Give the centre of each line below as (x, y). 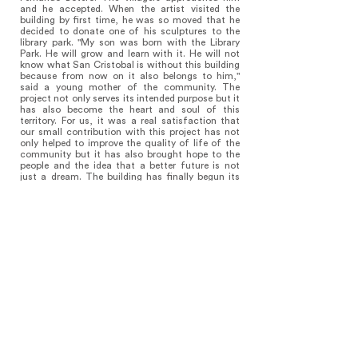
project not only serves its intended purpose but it (130, 98)
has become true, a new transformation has (130, 199)
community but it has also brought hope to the (130, 154)
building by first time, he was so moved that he (130, 20)
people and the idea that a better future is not (130, 165)
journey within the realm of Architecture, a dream (130, 188)
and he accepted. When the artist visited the (130, 9)
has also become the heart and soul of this (130, 109)
